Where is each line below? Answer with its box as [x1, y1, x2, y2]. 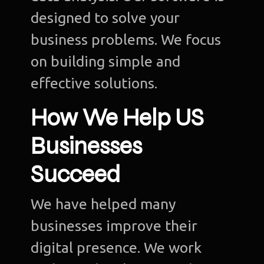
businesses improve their [31, 217, 198, 235]
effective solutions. [31, 75, 158, 92]
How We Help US [31, 104, 204, 133]
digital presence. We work [31, 239, 202, 256]
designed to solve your [31, 9, 180, 27]
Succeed [31, 160, 121, 189]
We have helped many [31, 196, 176, 213]
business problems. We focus [31, 31, 222, 48]
